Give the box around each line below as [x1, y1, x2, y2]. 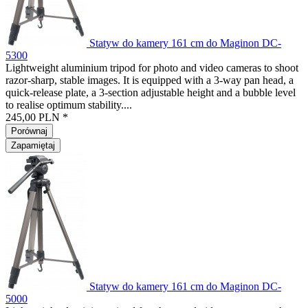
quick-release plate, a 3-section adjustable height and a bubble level [5, 87, 296, 98]
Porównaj [11, 126, 47, 136]
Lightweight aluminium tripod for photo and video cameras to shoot [5, 62, 298, 74]
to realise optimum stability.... [5, 99, 132, 111]
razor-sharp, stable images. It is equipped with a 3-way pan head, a [5, 74, 294, 86]
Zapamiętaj [11, 140, 55, 151]
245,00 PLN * [5, 111, 68, 123]
